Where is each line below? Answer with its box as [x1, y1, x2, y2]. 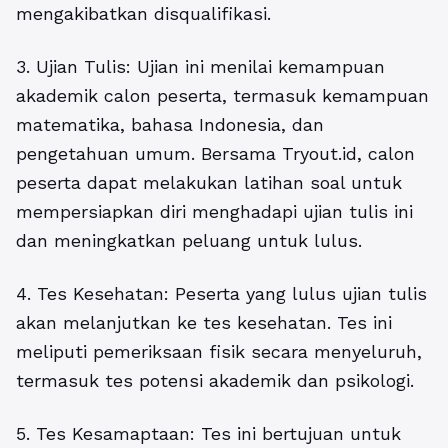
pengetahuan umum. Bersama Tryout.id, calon [16, 143, 415, 165]
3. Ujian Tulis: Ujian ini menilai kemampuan [16, 56, 385, 78]
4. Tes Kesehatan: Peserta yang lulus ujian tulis [16, 283, 427, 305]
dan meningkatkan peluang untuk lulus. [16, 230, 362, 252]
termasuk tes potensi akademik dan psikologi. [16, 370, 414, 392]
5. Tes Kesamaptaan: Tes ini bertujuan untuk [16, 423, 401, 445]
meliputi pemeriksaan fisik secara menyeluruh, [16, 341, 422, 363]
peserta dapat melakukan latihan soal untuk [16, 172, 402, 194]
